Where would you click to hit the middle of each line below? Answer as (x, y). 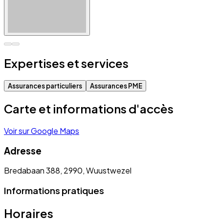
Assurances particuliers (45, 86)
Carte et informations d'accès (89, 109)
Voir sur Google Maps (42, 131)
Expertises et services (66, 63)
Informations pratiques (54, 191)
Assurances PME (116, 86)
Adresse (23, 151)
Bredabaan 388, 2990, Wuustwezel (68, 171)
